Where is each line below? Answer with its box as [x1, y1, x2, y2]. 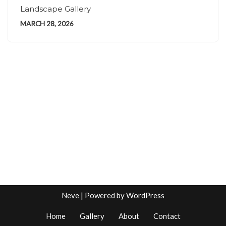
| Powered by [79, 191, 126, 200]
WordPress [126, 191, 164, 200]
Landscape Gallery [20, 4, 91, 14]
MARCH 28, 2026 [20, 20, 74, 28]
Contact [153, 211, 181, 220]
